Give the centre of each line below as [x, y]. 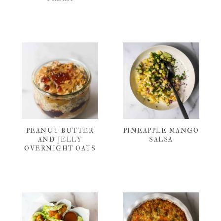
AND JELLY [60, 139]
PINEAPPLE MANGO [161, 130]
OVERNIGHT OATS [60, 148]
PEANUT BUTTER [60, 130]
